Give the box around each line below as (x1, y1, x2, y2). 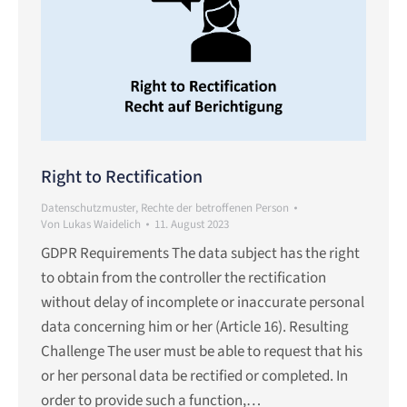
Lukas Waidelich (63, 215, 141, 233)
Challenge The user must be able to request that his (41, 340, 362, 362)
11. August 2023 (154, 215, 229, 233)
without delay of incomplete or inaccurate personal (41, 291, 364, 313)
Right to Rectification (41, 164, 203, 190)
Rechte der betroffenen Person (141, 199, 289, 216)
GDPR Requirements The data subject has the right (41, 242, 360, 264)
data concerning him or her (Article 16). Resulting (41, 315, 349, 338)
